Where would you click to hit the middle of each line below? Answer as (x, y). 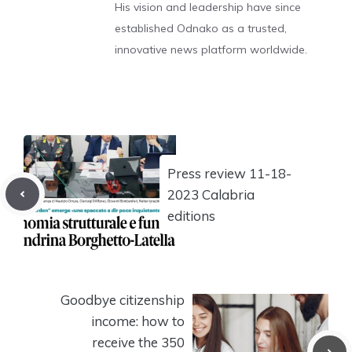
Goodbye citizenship (123, 299)
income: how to (138, 321)
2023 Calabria (211, 194)
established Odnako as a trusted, (201, 28)
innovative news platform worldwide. (211, 49)
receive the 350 (138, 342)
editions (191, 215)
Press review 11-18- (229, 173)
